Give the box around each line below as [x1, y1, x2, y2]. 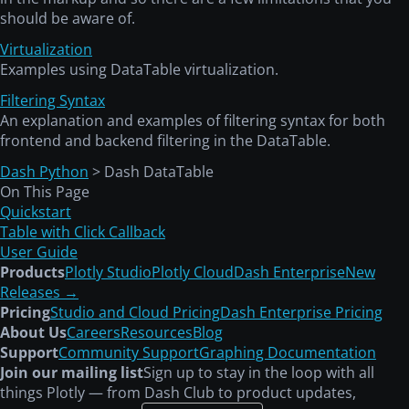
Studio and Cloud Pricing [50, 302, 220, 323]
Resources [121, 322, 193, 343]
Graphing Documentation [199, 342, 376, 363]
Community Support [58, 342, 199, 363]
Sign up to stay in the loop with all [143, 362, 374, 383]
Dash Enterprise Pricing [220, 302, 383, 323]
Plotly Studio [65, 262, 152, 283]
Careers [67, 322, 121, 343]
